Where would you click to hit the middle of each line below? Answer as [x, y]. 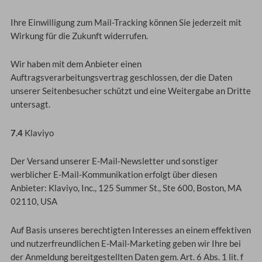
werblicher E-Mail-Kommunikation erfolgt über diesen [113, 175]
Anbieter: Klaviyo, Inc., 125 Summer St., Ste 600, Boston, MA [126, 188]
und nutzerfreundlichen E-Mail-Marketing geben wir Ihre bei [125, 243]
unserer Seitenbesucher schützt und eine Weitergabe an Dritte [130, 91]
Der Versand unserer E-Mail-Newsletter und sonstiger [114, 161]
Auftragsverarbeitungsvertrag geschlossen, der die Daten [121, 78]
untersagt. [30, 105]
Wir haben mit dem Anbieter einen [76, 64]
